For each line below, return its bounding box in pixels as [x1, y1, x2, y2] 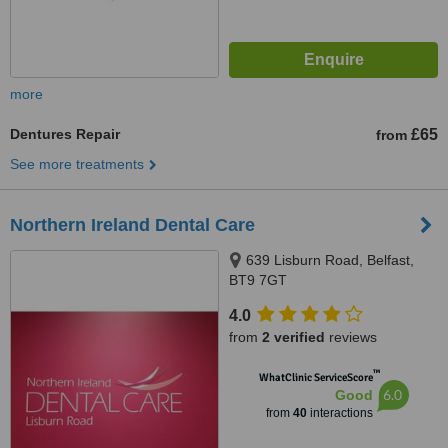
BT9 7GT [229, 272, 287, 288]
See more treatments [10, 156, 144, 172]
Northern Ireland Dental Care [10, 215, 255, 235]
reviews [325, 329, 377, 345]
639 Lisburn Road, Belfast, [246, 252, 414, 268]
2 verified [262, 329, 325, 345]
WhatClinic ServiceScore [258, 371, 373, 384]
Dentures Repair [10, 126, 120, 142]
